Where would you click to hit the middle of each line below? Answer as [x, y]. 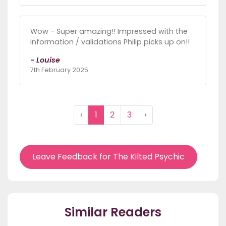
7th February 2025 [59, 70]
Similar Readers [113, 212]
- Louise [45, 60]
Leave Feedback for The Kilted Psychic [108, 156]
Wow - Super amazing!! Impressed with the [109, 31]
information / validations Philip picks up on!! [110, 42]
